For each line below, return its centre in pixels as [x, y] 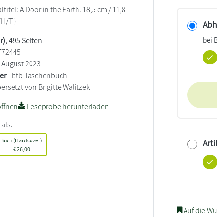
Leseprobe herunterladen [67, 106]
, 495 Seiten [24, 40]
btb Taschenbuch [40, 75]
